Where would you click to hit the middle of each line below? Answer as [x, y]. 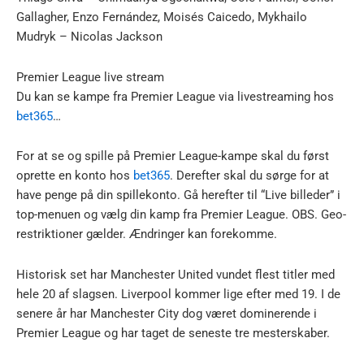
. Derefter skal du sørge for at [249, 176]
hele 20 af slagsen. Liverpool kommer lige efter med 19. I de [178, 294]
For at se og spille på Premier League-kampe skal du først [173, 156]
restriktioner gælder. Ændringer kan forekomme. [147, 234]
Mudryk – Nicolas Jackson [89, 37]
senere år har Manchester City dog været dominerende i [167, 313]
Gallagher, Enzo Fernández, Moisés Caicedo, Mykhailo [162, 17]
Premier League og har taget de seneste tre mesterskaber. [173, 333]
